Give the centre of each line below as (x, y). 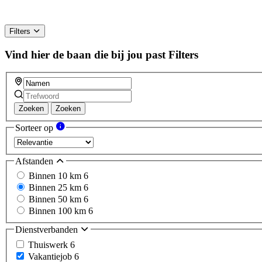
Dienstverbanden (48, 230)
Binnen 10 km (56, 176)
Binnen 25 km (56, 188)
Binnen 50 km (56, 199)
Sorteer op (35, 128)
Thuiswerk (49, 244)
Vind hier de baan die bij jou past (85, 54)
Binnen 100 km (58, 211)
